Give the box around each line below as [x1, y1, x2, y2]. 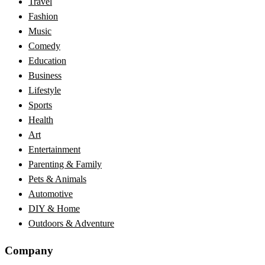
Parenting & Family [28, 159, 102, 170]
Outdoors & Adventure [28, 218, 114, 229]
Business [28, 70, 62, 81]
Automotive [28, 189, 73, 199]
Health [28, 115, 53, 125]
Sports [28, 100, 52, 111]
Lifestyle [28, 85, 61, 96]
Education [28, 56, 66, 66]
